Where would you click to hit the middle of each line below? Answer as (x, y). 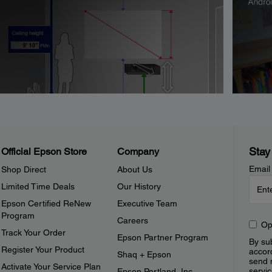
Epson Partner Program (163, 238)
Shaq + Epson (144, 255)
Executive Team (148, 204)
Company (138, 152)
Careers (133, 221)
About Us (135, 170)
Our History (139, 187)
